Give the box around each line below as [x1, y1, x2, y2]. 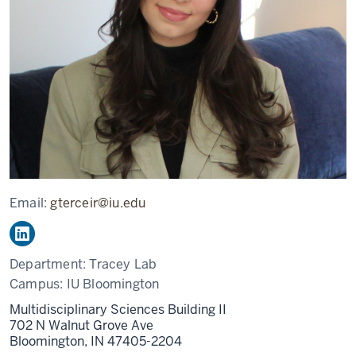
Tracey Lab [89, 256, 157, 273]
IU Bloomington [66, 276, 160, 292]
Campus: [10, 276, 67, 292]
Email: [10, 195, 51, 211]
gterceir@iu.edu [50, 195, 146, 211]
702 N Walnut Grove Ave [10, 317, 153, 334]
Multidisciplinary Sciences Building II [10, 301, 226, 318]
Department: [10, 256, 90, 273]
